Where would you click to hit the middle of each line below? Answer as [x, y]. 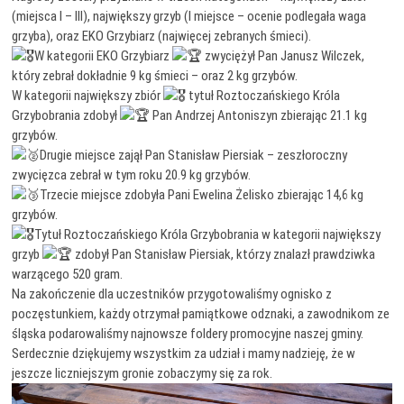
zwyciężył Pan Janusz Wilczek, [284, 55]
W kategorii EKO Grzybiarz [104, 55]
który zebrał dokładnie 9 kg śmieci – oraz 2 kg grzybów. [155, 75]
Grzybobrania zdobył [66, 115]
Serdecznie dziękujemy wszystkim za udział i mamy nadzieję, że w [184, 353]
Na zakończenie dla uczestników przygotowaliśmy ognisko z [172, 294]
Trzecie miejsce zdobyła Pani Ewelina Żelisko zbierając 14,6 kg [202, 194]
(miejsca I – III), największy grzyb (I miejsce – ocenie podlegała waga [189, 16]
